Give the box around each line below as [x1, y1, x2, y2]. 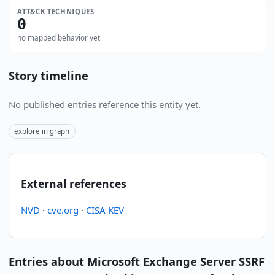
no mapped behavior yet [17, 33, 101, 43]
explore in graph [14, 126, 70, 136]
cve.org [47, 203, 79, 216]
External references [20, 176, 126, 192]
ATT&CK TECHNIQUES [17, 7, 95, 17]
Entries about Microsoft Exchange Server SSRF [8, 253, 265, 269]
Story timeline [8, 68, 88, 83]
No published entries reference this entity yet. [8, 98, 201, 111]
